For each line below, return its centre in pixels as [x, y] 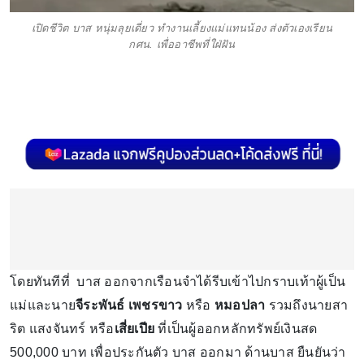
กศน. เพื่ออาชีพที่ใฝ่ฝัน [182, 45]
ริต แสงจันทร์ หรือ [62, 329]
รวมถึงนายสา [306, 305]
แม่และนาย [43, 305]
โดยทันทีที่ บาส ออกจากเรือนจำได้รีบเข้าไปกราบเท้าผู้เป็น [178, 282]
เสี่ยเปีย [134, 329]
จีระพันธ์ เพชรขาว [131, 305]
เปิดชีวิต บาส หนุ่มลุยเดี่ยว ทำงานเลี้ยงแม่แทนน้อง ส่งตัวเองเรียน [182, 28]
